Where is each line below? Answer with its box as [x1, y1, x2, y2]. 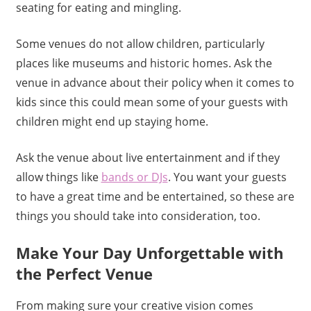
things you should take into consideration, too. [15, 208, 260, 224]
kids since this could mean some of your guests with [15, 94, 288, 110]
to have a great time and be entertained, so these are [15, 189, 294, 205]
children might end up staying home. [15, 114, 208, 130]
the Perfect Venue [15, 263, 153, 285]
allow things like [15, 169, 101, 185]
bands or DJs [101, 169, 168, 185]
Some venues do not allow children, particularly [15, 36, 264, 52]
